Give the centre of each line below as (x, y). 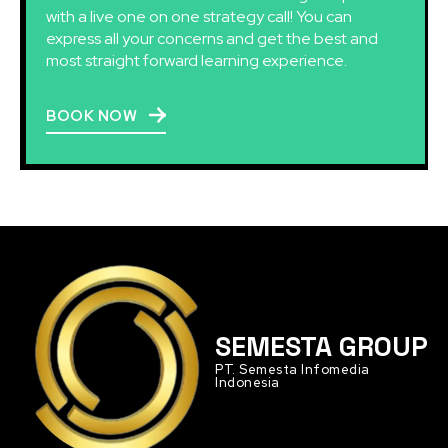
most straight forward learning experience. (196, 60)
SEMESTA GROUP (321, 347)
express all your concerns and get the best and (212, 38)
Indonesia (247, 383)
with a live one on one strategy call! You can (199, 16)
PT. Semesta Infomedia (292, 370)
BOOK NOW (91, 115)
